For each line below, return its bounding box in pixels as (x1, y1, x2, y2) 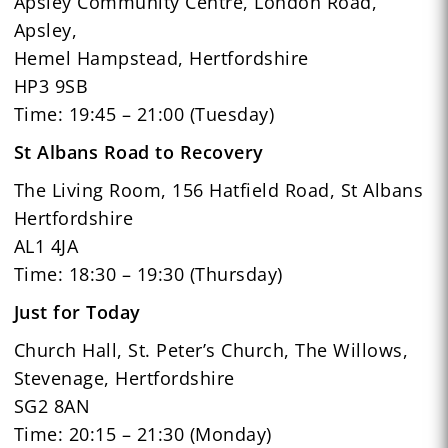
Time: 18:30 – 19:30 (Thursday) (13, 261, 283, 286)
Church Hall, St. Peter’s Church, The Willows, (13, 337, 409, 362)
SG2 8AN (13, 393, 91, 418)
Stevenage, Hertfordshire (13, 365, 235, 390)
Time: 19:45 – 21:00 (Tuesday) (13, 101, 275, 126)
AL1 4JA (13, 233, 79, 258)
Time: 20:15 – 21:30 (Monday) (13, 421, 272, 446)
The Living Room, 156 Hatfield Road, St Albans (13, 177, 424, 202)
